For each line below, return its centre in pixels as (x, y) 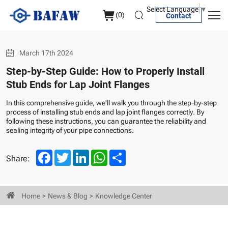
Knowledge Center (124, 195)
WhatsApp (124, 153)
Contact (179, 16)
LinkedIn (103, 153)
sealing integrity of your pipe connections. (70, 130)
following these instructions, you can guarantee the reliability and (106, 120)
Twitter (81, 153)
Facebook (68, 153)
